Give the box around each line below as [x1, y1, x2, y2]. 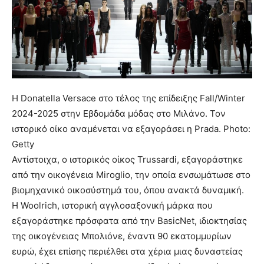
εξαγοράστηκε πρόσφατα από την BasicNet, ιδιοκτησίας [12, 215, 247, 227]
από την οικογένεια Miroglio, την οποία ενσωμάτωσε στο [12, 169, 250, 181]
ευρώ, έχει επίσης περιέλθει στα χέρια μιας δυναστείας [12, 246, 243, 258]
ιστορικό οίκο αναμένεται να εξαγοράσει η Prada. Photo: [12, 123, 250, 135]
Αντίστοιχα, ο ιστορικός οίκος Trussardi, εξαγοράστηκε [12, 154, 243, 166]
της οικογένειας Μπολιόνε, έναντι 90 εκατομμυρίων [12, 230, 232, 242]
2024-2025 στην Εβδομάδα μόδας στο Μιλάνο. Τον [12, 108, 226, 120]
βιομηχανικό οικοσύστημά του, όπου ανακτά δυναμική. [12, 184, 244, 196]
